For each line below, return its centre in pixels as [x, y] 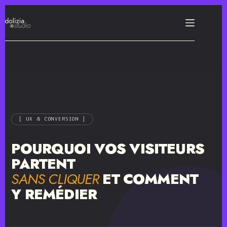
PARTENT [43, 164]
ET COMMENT [149, 179]
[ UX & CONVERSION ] [52, 119]
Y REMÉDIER [54, 194]
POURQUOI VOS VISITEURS [108, 149]
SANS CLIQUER [55, 179]
